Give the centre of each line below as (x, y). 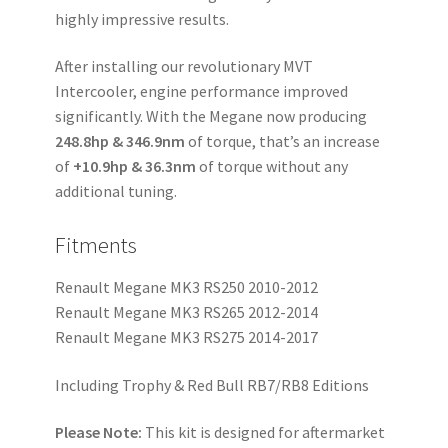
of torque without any (271, 166)
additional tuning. (115, 191)
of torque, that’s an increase (282, 141)
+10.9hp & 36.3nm (134, 166)
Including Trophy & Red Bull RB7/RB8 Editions (211, 384)
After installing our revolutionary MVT (183, 66)
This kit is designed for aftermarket (264, 432)
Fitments (95, 244)
